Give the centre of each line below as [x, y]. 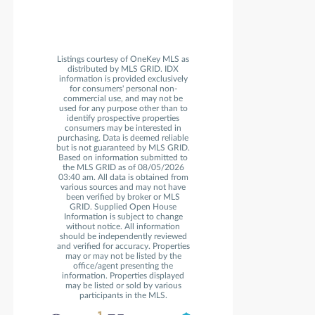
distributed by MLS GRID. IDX [123, 69]
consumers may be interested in [123, 128]
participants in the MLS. [123, 296]
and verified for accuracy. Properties [123, 246]
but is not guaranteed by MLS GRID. [123, 148]
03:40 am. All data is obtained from [123, 178]
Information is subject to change [123, 217]
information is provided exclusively [123, 79]
